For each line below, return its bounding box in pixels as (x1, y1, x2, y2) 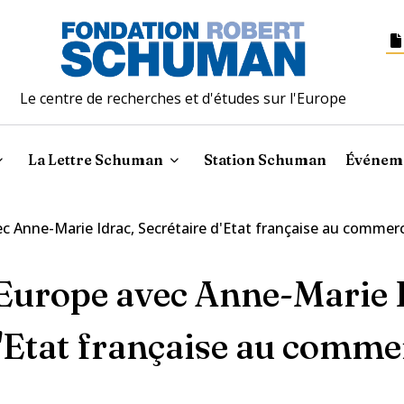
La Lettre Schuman (28, 150, 164, 169)
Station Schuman (204, 150, 327, 169)
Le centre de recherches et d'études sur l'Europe (20, 87, 347, 108)
